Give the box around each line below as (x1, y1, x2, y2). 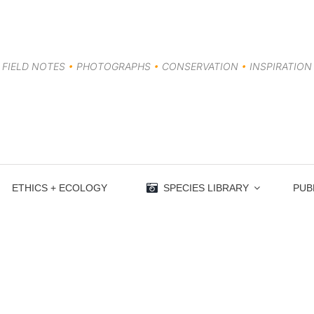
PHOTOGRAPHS (74, 60, 153, 72)
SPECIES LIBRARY (163, 182, 249, 193)
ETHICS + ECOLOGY (12, 182, 108, 193)
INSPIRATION (247, 60, 312, 72)
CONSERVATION (159, 60, 241, 72)
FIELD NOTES (2, 60, 68, 72)
